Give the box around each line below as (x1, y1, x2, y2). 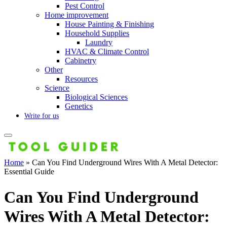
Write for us (24, 112, 59, 120)
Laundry (85, 38, 112, 47)
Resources (65, 74, 98, 84)
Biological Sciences (65, 93, 128, 102)
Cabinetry (65, 56, 96, 65)
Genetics (65, 102, 93, 111)
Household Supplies (65, 29, 129, 38)
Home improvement (45, 11, 108, 20)
